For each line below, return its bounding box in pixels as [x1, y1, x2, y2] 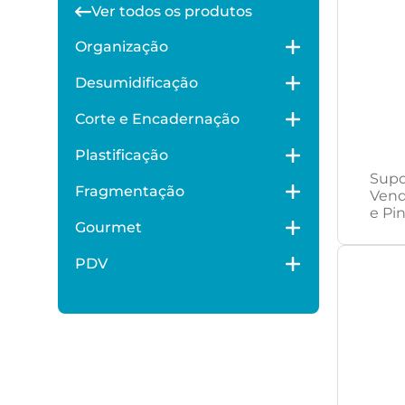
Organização [75, 38, 168, 55]
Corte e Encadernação [75, 110, 240, 127]
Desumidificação [75, 74, 198, 91]
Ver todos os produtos [91, 3, 252, 20]
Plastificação [75, 146, 168, 164]
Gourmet [75, 219, 142, 236]
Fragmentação [75, 183, 184, 200]
